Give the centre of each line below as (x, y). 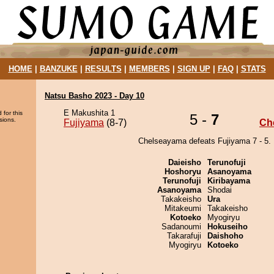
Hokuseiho (228, 227)
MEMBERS (149, 69)
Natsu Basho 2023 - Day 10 (94, 96)
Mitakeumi (183, 208)
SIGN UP (194, 69)
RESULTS (103, 69)
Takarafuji (184, 236)
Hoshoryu (183, 172)
